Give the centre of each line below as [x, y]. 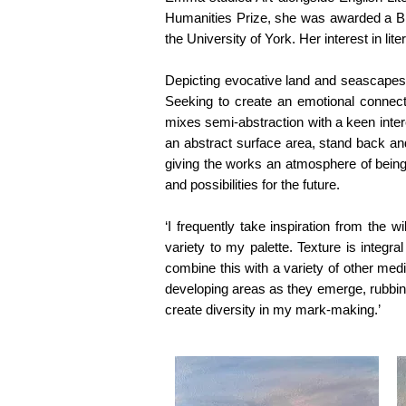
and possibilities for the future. [252, 185]
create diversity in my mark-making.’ [273, 310]
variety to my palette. [232, 247]
